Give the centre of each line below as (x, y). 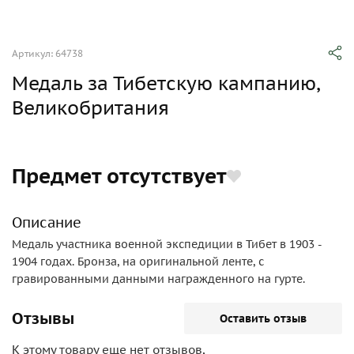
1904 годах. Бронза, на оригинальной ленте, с (138, 262)
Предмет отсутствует (119, 176)
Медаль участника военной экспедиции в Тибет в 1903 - (167, 244)
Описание (47, 222)
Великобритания (90, 108)
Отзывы (43, 318)
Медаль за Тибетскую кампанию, (166, 83)
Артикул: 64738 (47, 53)
